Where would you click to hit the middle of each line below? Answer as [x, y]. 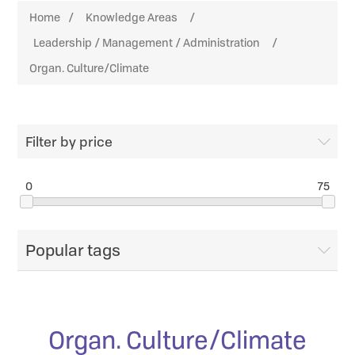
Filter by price [69, 141]
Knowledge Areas [132, 17]
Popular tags [73, 250]
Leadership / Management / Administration [147, 42]
